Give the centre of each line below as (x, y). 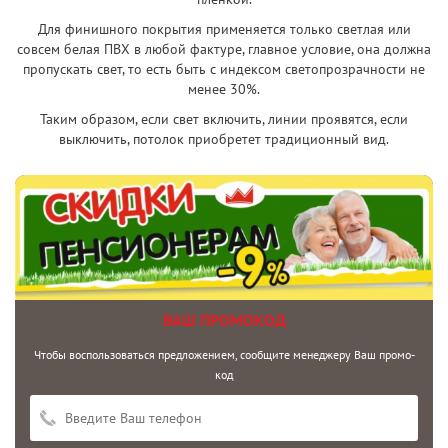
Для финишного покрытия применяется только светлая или (224, 29)
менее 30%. (224, 89)
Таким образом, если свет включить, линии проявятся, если (224, 119)
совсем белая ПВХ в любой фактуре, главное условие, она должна (224, 49)
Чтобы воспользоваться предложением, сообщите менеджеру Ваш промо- (224, 355)
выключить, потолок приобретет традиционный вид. (224, 139)
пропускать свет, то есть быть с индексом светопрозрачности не (224, 69)
